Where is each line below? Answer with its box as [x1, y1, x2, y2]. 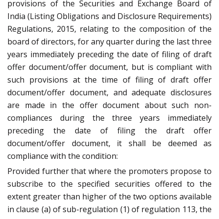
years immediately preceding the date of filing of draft [7, 48, 212, 60]
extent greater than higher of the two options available [7, 191, 212, 202]
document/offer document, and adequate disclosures [7, 87, 212, 98]
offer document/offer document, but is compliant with [7, 61, 212, 72]
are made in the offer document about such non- [7, 99, 212, 110]
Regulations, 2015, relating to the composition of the [7, 23, 212, 34]
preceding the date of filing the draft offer [7, 125, 212, 136]
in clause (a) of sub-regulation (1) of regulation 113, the [7, 203, 212, 215]
